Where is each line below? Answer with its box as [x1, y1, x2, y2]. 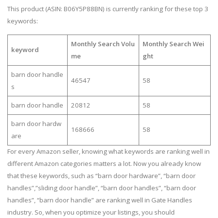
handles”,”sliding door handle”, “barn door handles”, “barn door [7, 183, 196, 192]
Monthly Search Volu [71, 39, 135, 48]
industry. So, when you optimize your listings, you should [7, 207, 175, 217]
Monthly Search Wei [142, 39, 204, 48]
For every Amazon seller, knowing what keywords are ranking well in [7, 146, 210, 156]
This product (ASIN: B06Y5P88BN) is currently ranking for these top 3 [7, 4, 208, 14]
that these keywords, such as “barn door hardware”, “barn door [7, 171, 196, 180]
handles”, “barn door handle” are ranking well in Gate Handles [7, 195, 192, 204]
